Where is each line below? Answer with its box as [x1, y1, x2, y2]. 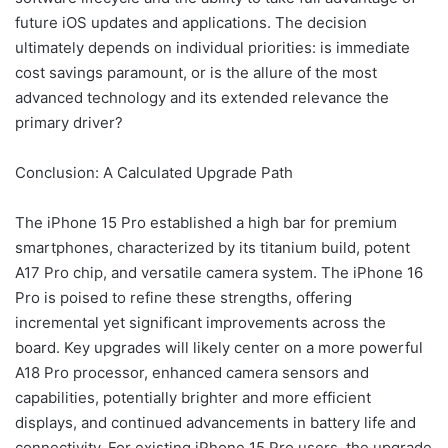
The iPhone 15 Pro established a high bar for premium [15, 213, 397, 233]
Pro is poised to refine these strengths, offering [15, 288, 352, 308]
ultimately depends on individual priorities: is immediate [15, 38, 410, 58]
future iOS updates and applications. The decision [15, 13, 367, 33]
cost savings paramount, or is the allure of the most [15, 63, 377, 83]
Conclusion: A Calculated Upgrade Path [15, 163, 293, 183]
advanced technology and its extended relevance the [15, 88, 389, 108]
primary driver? [15, 113, 123, 133]
